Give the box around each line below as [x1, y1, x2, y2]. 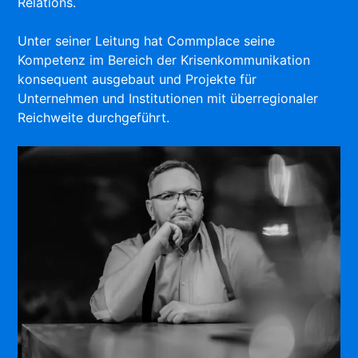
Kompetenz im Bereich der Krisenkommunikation [18, 52, 311, 69]
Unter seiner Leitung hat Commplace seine [18, 33, 276, 50]
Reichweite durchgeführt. [18, 109, 170, 126]
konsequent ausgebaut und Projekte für [18, 71, 257, 88]
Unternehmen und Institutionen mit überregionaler [18, 90, 319, 107]
